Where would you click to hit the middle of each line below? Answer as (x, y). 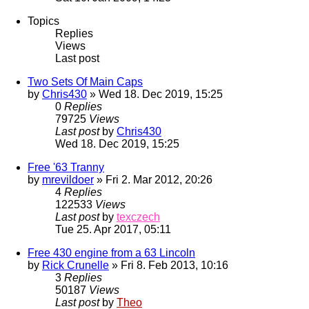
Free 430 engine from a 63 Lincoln (111, 253)
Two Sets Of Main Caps (85, 82)
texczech (138, 217)
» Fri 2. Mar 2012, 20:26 (153, 180)
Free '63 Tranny (66, 168)
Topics (43, 21)
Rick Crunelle (76, 266)
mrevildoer (68, 180)
